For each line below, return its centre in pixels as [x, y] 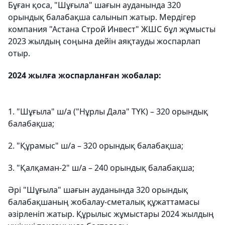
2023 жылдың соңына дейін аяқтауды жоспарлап [104, 41]
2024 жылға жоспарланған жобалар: [85, 75]
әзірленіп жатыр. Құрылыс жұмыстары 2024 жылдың [111, 214]
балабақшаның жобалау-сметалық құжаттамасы [104, 202]
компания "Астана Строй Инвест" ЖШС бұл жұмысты [112, 29]
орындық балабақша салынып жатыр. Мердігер [102, 17]
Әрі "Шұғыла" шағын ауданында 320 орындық [98, 190]
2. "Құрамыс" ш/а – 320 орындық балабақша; [96, 146]
